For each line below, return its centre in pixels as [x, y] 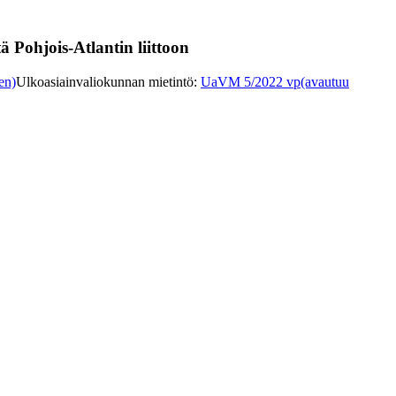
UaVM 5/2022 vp [251, 82]
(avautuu [325, 82]
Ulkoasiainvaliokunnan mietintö [105, 82]
